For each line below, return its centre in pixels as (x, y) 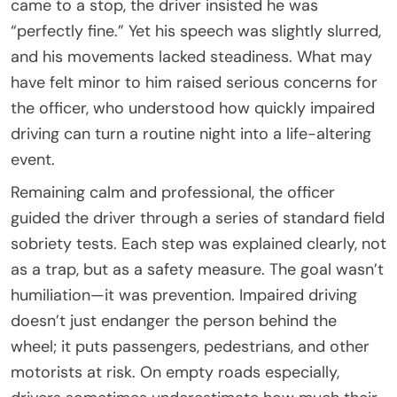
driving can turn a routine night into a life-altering (191, 133)
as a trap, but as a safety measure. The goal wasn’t (197, 269)
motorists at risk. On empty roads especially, (175, 372)
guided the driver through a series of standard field (198, 218)
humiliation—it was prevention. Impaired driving (184, 295)
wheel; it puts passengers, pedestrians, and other (190, 346)
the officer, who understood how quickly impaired (193, 108)
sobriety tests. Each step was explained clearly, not (198, 243)
